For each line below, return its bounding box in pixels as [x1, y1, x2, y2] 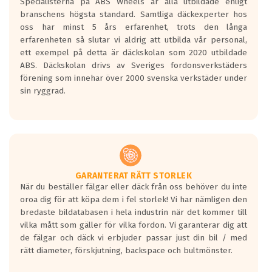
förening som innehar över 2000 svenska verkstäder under [20, 73, 247, 84]
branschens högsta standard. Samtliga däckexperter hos [20, 9, 247, 20]
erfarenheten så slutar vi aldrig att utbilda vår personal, [20, 35, 247, 46]
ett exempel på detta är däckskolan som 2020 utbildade [20, 47, 247, 58]
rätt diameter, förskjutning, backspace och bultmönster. [20, 245, 233, 256]
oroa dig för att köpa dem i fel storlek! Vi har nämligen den [20, 194, 247, 205]
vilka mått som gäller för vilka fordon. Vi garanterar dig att [20, 220, 247, 231]
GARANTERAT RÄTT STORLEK [75, 171, 192, 182]
